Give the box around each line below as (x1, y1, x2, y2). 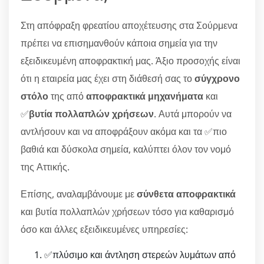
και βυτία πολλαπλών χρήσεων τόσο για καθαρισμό (21, 204, 234, 218)
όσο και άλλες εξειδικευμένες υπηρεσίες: (21, 222, 188, 236)
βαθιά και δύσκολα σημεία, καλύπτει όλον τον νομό (21, 142, 231, 156)
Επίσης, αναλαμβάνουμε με (21, 187, 137, 200)
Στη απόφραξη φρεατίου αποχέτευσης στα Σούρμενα (21, 18, 237, 32)
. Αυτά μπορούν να (154, 107, 232, 120)
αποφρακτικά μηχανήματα (86, 89, 203, 103)
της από (48, 89, 86, 103)
